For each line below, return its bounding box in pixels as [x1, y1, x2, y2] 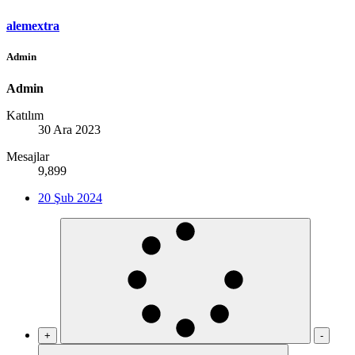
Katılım [6, 108, 44, 122]
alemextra [6, 19, 59, 33]
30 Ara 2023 [38, 122, 101, 136]
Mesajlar [6, 149, 49, 163]
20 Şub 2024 [38, 190, 102, 204]
